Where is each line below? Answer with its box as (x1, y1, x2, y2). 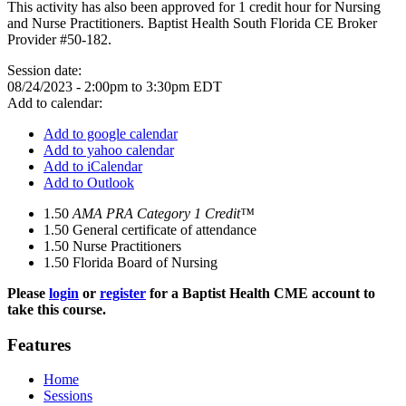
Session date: (7, 63, 85, 78)
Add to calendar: (7, 95, 106, 111)
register (100, 285, 146, 301)
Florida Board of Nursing (72, 255, 217, 270)
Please (7, 285, 49, 301)
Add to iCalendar (43, 159, 142, 174)
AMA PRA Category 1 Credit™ (72, 206, 255, 221)
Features (7, 334, 71, 354)
